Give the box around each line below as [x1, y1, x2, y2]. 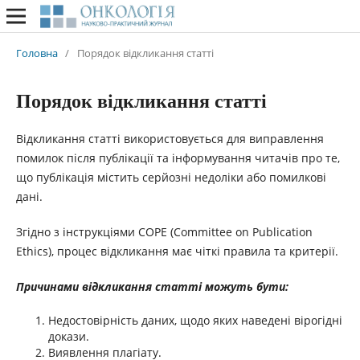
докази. [47, 329, 89, 344]
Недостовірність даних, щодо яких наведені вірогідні [47, 313, 342, 328]
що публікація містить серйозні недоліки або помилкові [15, 169, 326, 185]
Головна [15, 45, 58, 60]
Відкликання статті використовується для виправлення [15, 130, 324, 146]
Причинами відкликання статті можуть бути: [15, 278, 288, 294]
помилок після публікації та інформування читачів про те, [15, 149, 340, 166]
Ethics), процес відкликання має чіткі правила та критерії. [15, 243, 338, 259]
